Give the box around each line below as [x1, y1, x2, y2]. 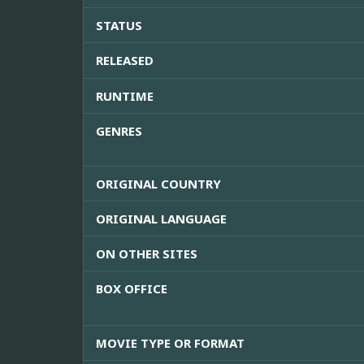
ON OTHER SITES [96, 245, 197, 262]
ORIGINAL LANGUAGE [96, 210, 227, 227]
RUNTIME [96, 88, 154, 105]
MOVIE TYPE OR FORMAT [96, 335, 245, 352]
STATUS [96, 17, 142, 34]
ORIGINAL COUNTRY [96, 175, 221, 193]
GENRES [96, 123, 142, 140]
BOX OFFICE [96, 280, 167, 297]
